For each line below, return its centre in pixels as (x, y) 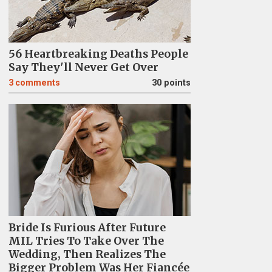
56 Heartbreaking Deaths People (98, 54)
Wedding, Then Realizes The (87, 254)
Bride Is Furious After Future (87, 228)
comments (37, 83)
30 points (171, 83)
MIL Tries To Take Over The (86, 241)
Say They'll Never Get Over (83, 67)
